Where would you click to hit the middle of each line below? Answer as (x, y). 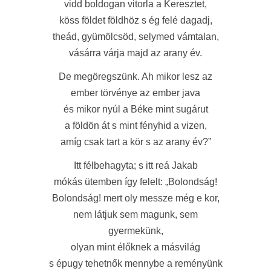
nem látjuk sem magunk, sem (135, 214)
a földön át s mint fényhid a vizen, (135, 126)
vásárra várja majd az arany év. (135, 53)
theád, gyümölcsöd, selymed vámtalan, (135, 37)
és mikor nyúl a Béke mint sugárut (135, 109)
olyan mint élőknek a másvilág (135, 247)
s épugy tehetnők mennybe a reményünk (135, 263)
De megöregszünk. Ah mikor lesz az (135, 77)
